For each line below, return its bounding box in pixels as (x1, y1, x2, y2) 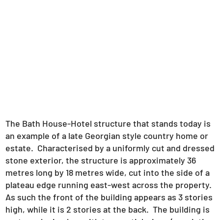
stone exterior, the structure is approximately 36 (5, 155, 196, 166)
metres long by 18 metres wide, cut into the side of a (5, 167, 210, 178)
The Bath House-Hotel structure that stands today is (5, 118, 211, 129)
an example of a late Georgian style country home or (5, 130, 208, 141)
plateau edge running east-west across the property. (5, 179, 212, 191)
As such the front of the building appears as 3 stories (5, 192, 213, 203)
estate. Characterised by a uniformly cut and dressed (5, 142, 215, 154)
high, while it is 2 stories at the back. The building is (5, 204, 210, 215)
